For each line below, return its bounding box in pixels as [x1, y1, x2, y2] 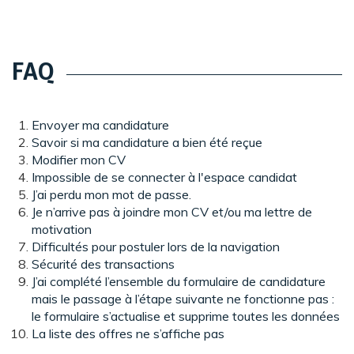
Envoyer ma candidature [32, 117, 169, 133]
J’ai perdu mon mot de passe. [32, 186, 191, 202]
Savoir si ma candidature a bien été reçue [32, 134, 262, 150]
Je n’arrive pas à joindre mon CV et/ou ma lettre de [32, 204, 312, 220]
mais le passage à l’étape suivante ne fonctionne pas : [32, 291, 334, 307]
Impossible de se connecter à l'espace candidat [32, 169, 297, 185]
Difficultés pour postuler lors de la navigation [32, 239, 280, 254]
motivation [32, 221, 92, 237]
